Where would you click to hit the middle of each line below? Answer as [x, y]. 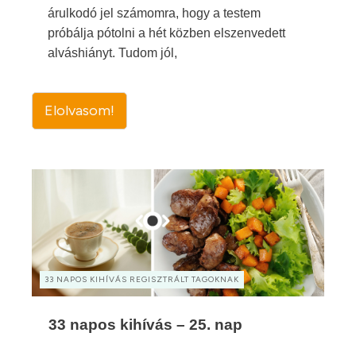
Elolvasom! [79, 110]
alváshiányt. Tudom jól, [112, 53]
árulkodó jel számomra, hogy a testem [154, 13]
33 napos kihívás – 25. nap [145, 325]
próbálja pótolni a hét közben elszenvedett [166, 33]
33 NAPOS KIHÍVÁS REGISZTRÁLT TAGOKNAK [142, 279]
